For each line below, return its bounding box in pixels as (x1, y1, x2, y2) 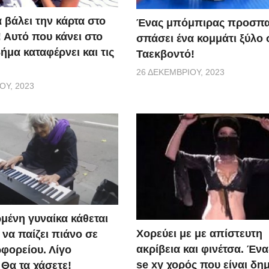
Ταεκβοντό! (136, 47, 195, 60)
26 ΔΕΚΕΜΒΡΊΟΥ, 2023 (136, 67, 225, 77)
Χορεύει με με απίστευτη (136, 227, 263, 240)
